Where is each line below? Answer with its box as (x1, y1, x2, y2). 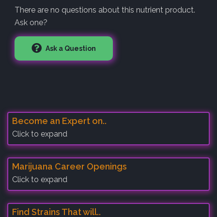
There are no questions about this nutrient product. (15, 5, 195, 15)
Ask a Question (44, 44, 96, 52)
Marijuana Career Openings (12, 161, 127, 171)
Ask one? (15, 17, 47, 27)
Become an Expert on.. (12, 115, 107, 126)
